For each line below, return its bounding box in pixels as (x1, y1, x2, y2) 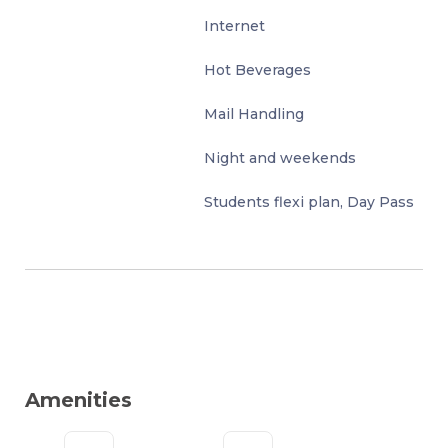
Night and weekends (204, 149, 357, 167)
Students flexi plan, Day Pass (204, 193, 415, 211)
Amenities (25, 388, 132, 412)
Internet (204, 17, 266, 35)
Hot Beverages (204, 61, 312, 79)
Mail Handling (204, 105, 305, 123)
